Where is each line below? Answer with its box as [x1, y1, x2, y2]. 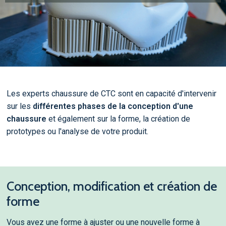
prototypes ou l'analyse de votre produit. [6, 127, 148, 136]
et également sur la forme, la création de [46, 114, 190, 124]
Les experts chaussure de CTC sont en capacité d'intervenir [6, 89, 216, 98]
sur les [6, 101, 33, 111]
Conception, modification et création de [6, 179, 217, 194]
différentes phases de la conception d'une [32, 101, 193, 111]
